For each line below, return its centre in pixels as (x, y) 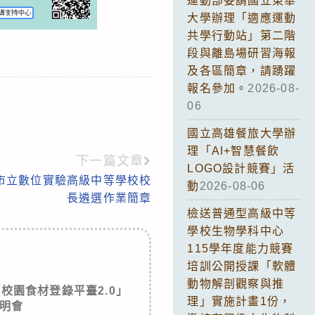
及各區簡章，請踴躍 (242, 70)
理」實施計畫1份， (239, 301)
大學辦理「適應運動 (242, 18)
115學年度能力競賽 (240, 248)
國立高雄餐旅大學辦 (242, 133)
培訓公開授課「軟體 (242, 266)
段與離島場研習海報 (242, 53)
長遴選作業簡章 (109, 198)
